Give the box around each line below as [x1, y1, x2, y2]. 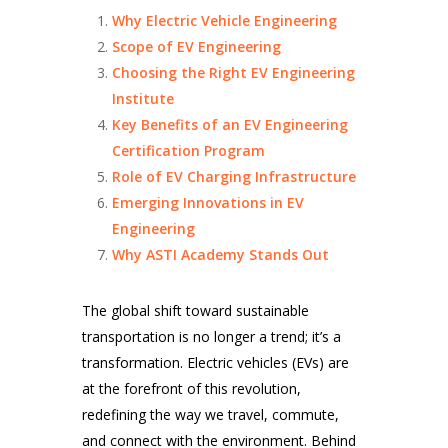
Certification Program [112, 141, 266, 161]
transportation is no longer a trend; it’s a [82, 327, 342, 347]
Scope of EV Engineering [112, 37, 282, 57]
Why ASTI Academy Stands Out [112, 245, 330, 265]
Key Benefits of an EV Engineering [112, 115, 349, 135]
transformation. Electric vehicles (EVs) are [82, 353, 350, 373]
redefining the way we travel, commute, [82, 405, 340, 425]
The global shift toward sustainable [82, 301, 310, 321]
